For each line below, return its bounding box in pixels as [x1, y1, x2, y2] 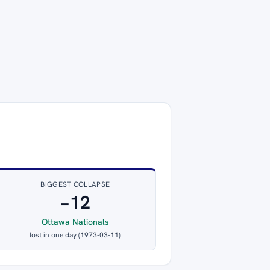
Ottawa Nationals [41, 216, 109, 228]
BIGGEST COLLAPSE [40, 180, 110, 190]
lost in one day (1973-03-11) [30, 230, 121, 240]
